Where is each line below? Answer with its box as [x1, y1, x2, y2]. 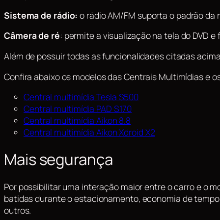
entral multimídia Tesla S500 [29, 91, 139, 103]
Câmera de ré [4, 29, 60, 42]
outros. [4, 204, 31, 216]
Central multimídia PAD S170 [24, 103, 132, 115]
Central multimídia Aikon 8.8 [24, 114, 131, 127]
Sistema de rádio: [4, 9, 78, 21]
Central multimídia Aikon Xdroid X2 [24, 126, 155, 138]
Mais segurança [4, 149, 113, 169]
